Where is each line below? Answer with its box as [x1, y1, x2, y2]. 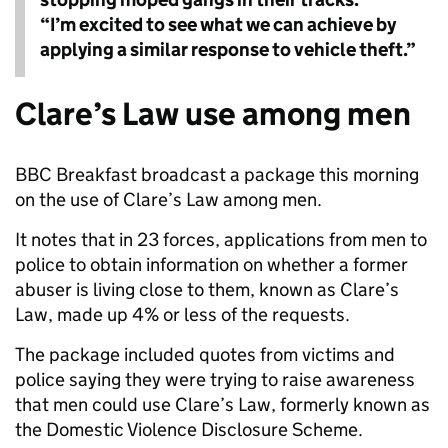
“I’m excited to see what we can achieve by [40, 13, 396, 36]
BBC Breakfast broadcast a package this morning [15, 163, 419, 186]
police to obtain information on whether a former [15, 253, 408, 276]
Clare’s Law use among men [15, 94, 411, 134]
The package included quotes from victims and [15, 343, 395, 366]
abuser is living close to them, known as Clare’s [15, 278, 399, 301]
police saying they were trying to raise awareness [15, 368, 415, 391]
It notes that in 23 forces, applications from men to [15, 228, 427, 251]
